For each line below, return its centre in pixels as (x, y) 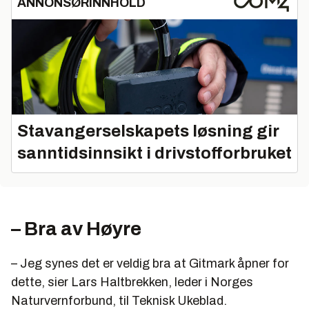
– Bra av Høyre (76, 228)
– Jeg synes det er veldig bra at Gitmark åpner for (150, 263)
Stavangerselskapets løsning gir (148, 131)
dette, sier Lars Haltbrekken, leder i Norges (132, 282)
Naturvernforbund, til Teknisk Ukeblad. (119, 300)
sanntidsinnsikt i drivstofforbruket (154, 153)
